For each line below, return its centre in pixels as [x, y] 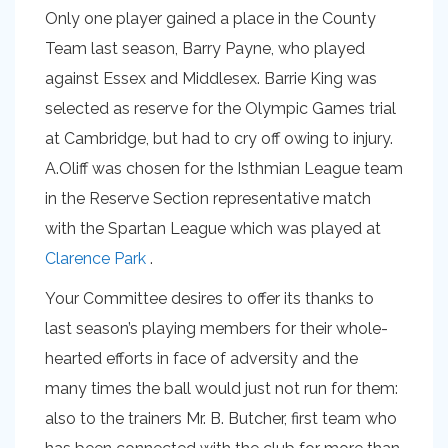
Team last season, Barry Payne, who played [205, 48]
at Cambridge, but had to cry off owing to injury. [219, 138]
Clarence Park [95, 258]
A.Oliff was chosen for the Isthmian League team [224, 168]
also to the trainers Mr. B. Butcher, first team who [221, 418]
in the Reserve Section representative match [208, 198]
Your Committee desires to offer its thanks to [209, 298]
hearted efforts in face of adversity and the [201, 358]
